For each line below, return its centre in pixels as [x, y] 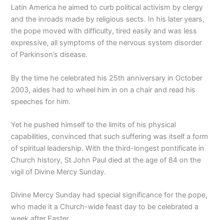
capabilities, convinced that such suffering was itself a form [110, 136]
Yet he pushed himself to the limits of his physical [94, 124]
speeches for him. [41, 101]
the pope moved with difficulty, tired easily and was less [104, 31]
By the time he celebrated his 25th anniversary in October [107, 78]
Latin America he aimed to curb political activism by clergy [107, 8]
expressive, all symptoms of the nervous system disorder [107, 43]
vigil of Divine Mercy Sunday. [59, 172]
